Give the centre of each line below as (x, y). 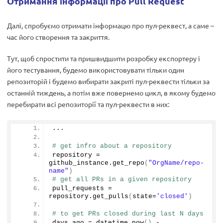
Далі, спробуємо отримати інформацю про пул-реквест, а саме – (111, 25)
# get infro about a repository (112, 146)
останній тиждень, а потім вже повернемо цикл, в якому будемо (111, 93)
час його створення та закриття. (58, 37)
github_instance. (81, 163)
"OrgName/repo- (176, 163)
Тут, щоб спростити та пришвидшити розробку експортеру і (104, 58)
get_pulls (111, 196)
